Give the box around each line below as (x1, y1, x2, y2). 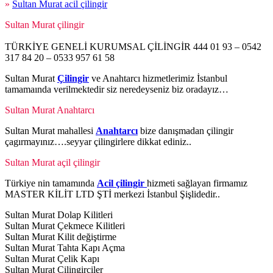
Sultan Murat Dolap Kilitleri (5, 210, 113, 221)
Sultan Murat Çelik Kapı (5, 253, 99, 264)
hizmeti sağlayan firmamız (147, 178, 247, 189)
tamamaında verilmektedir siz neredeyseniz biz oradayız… (5, 84, 229, 95)
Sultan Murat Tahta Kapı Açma (5, 243, 125, 253)
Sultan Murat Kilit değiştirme (5, 232, 116, 243)
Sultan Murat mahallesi (5, 126, 96, 136)
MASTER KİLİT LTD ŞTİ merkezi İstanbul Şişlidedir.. (5, 189, 220, 200)
